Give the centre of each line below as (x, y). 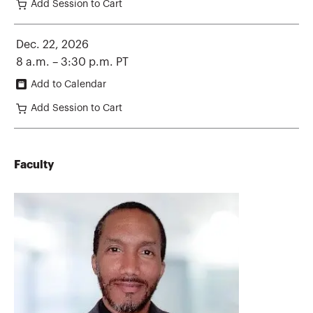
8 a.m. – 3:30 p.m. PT (72, 62)
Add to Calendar (68, 84)
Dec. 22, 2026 (52, 44)
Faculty (34, 165)
